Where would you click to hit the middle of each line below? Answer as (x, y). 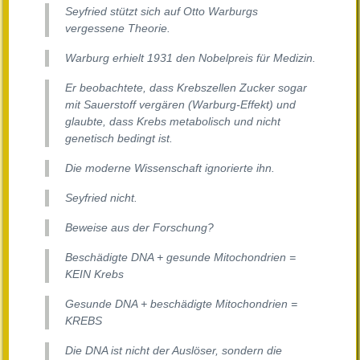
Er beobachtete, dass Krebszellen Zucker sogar (186, 88)
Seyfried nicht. (101, 198)
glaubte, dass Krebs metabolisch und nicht (173, 122)
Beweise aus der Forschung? (139, 228)
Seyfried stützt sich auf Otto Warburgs (162, 12)
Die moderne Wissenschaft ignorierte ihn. (170, 168)
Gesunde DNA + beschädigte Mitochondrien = (181, 304)
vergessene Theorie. (118, 29)
